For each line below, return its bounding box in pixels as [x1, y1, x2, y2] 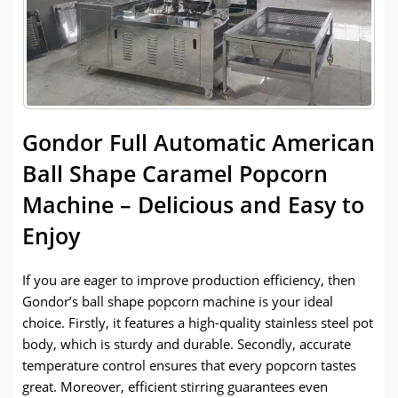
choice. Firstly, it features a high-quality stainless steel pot [22, 313, 373, 331]
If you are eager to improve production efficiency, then [22, 270, 355, 289]
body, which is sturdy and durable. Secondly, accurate [22, 334, 351, 353]
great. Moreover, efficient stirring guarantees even [22, 377, 328, 395]
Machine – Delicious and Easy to [22, 188, 364, 219]
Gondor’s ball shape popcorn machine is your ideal [22, 291, 333, 310]
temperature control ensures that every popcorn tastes [22, 355, 356, 374]
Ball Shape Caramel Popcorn [22, 157, 328, 188]
